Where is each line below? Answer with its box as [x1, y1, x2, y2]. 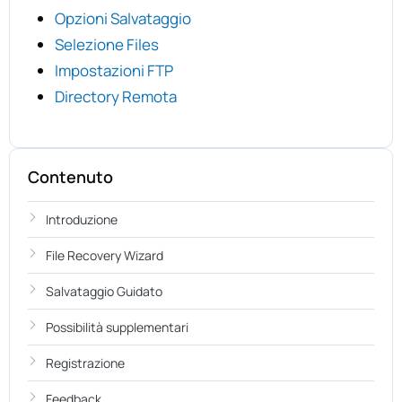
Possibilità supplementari [46, 319, 188, 336]
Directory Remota [55, 86, 177, 107]
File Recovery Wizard [46, 247, 163, 264]
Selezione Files [55, 34, 159, 55]
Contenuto [28, 166, 113, 188]
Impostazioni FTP [55, 60, 173, 81]
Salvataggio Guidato [46, 283, 162, 300]
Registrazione [46, 354, 125, 371]
